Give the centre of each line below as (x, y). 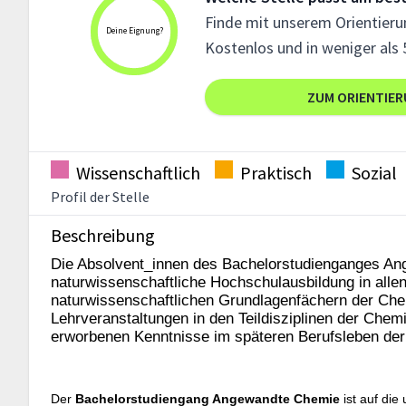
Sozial (374, 173)
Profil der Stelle (100, 197)
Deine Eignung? (134, 31)
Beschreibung (103, 236)
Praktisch (276, 173)
